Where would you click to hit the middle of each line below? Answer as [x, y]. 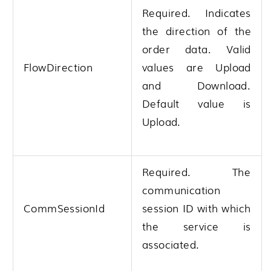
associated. [171, 244]
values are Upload [197, 67]
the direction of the [197, 30]
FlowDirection [58, 67]
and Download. [197, 85]
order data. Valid [197, 48]
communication [181, 189]
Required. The [197, 171]
